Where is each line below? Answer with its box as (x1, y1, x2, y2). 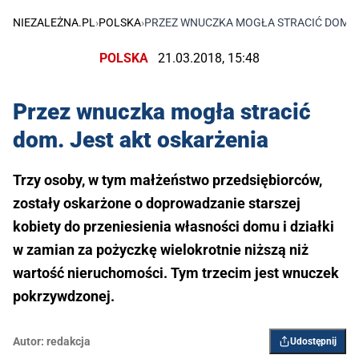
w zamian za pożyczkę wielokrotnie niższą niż (13, 241, 309, 259)
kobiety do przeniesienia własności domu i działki (13, 218, 334, 236)
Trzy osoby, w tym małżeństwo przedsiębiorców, (13, 171, 322, 189)
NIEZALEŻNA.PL (13, 16, 95, 30)
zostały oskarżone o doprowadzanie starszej (13, 195, 301, 212)
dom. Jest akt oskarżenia (13, 127, 268, 154)
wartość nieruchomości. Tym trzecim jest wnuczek (13, 264, 339, 282)
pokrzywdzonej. (13, 288, 115, 305)
